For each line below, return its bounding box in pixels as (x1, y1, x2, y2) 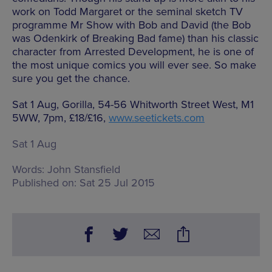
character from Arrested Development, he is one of (12, 44, 254, 58)
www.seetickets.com (109, 110, 205, 124)
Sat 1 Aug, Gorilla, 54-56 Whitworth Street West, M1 (12, 97, 254, 111)
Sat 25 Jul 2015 (80, 175, 155, 189)
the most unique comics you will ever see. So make (12, 58, 256, 72)
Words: (12, 162, 44, 176)
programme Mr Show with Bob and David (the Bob (12, 18, 251, 32)
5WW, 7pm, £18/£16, (12, 110, 109, 124)
